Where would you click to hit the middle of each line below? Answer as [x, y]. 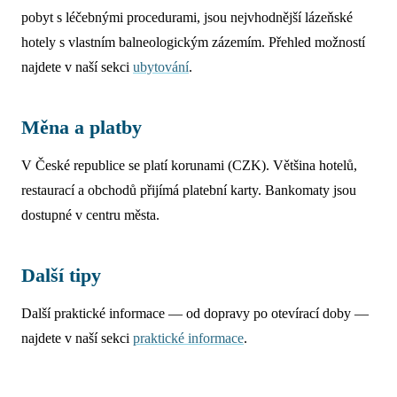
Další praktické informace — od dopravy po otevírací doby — [195, 313]
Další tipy [61, 275]
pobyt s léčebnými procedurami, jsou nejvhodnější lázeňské [187, 17]
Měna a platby [82, 127]
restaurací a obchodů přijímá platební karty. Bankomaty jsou [189, 190]
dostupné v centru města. [90, 214]
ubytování [161, 66]
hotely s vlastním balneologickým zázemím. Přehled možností [193, 42]
